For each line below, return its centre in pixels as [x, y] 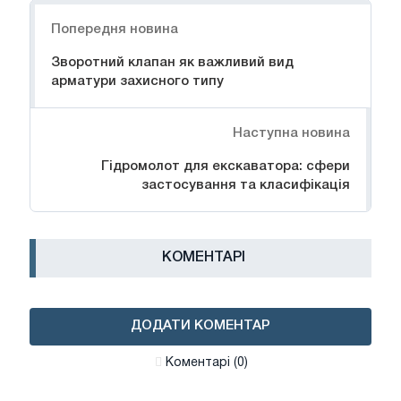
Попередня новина [115, 29]
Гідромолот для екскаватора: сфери [226, 166]
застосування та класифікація [246, 185]
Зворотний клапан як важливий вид [172, 62]
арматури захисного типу [137, 81]
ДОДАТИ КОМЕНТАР [200, 326]
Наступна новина [291, 133]
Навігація [63, 9]
